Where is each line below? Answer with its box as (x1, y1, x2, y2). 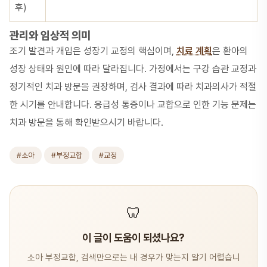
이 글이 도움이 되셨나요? (82, 231, 185, 244)
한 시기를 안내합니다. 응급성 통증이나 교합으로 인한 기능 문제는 (10, 99, 256, 110)
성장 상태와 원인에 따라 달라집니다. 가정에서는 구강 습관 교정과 (10, 63, 256, 74)
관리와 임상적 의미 (10, 29, 91, 42)
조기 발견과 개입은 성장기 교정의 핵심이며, (10, 45, 176, 57)
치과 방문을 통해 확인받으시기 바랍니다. (10, 117, 163, 128)
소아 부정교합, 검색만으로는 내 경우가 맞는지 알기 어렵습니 (27, 252, 240, 263)
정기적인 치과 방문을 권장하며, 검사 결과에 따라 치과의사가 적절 (10, 81, 256, 92)
